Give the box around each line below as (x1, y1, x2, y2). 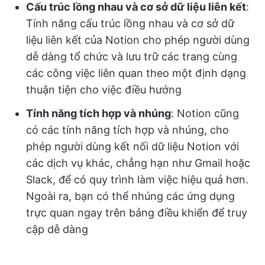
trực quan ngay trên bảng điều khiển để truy (26, 206, 247, 219)
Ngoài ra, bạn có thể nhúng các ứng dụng (26, 189, 235, 202)
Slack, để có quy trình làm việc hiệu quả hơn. (26, 173, 248, 186)
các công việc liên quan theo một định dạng (26, 66, 246, 79)
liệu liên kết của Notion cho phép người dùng (26, 33, 250, 46)
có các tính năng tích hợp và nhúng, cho (26, 123, 229, 136)
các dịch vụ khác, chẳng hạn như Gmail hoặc (26, 156, 250, 169)
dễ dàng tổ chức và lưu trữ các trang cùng (26, 50, 237, 63)
